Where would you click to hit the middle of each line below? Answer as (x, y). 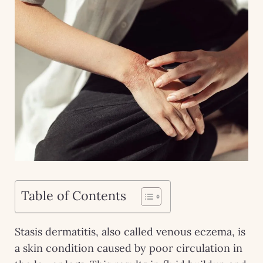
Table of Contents (74, 195)
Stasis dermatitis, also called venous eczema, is (130, 231)
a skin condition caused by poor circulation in (129, 248)
